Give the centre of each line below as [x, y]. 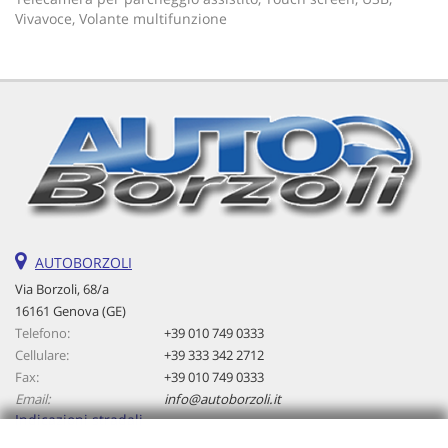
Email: [33, 398]
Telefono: [42, 332]
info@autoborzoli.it [223, 398]
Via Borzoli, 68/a [62, 288]
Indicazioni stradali [79, 419]
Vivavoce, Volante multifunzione [121, 18]
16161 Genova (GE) [70, 310]
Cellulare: [42, 354]
